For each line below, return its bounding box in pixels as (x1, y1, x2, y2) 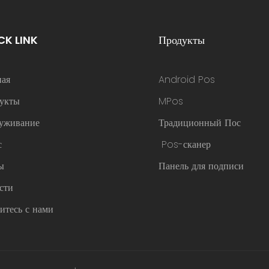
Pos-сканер (159, 138, 211, 152)
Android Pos (159, 73, 216, 87)
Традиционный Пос (159, 116, 241, 130)
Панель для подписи (159, 159, 244, 174)
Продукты (159, 32, 205, 48)
